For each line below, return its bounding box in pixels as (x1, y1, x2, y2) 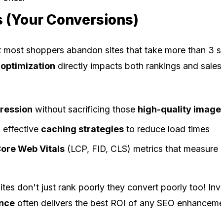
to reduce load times (124, 123, 210, 134)
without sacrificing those (33, 104, 138, 114)
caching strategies (41, 123, 124, 134)
